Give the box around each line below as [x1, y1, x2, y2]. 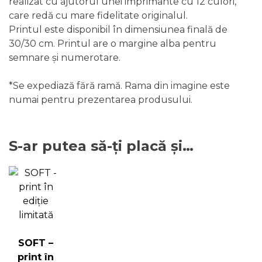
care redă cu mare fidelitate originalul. [9, 10, 188, 22]
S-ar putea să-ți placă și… [9, 137, 194, 154]
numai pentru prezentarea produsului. [9, 94, 192, 106]
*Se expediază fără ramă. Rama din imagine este [9, 80, 230, 92]
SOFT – [18, 237, 54, 249]
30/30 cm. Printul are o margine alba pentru [9, 38, 216, 50]
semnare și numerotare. [9, 52, 120, 64]
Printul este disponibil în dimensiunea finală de [9, 24, 227, 36]
